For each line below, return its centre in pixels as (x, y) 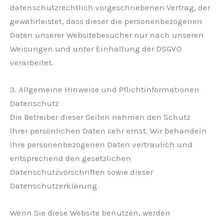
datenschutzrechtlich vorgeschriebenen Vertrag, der (110, 7)
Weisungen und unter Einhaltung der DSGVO (96, 48)
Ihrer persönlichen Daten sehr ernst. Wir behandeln (108, 131)
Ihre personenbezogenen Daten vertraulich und (101, 145)
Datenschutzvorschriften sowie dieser (82, 172)
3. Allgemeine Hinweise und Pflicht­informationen (105, 90)
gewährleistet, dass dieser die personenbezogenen (106, 21)
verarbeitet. (32, 62)
